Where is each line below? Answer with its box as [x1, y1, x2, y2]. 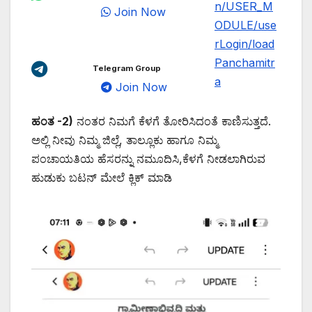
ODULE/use [214, 18, 276, 33]
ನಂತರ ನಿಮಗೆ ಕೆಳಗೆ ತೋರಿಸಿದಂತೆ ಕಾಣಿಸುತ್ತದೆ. [73, 114, 271, 129]
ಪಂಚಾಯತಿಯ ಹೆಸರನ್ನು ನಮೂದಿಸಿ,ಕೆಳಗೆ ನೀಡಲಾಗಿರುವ [31, 152, 265, 166]
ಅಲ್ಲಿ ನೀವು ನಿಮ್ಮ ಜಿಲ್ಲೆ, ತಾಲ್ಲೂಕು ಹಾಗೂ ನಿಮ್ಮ [31, 133, 218, 148]
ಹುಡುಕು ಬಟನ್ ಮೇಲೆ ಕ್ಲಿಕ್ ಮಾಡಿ [31, 171, 172, 185]
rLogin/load [214, 37, 274, 52]
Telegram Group [93, 63, 161, 74]
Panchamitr [214, 56, 275, 70]
